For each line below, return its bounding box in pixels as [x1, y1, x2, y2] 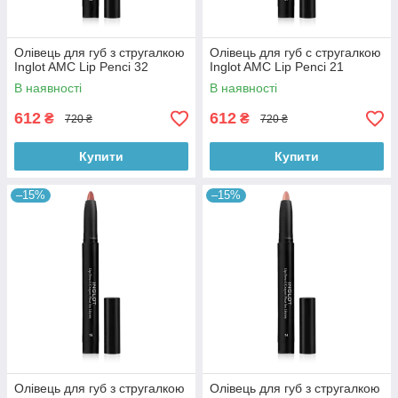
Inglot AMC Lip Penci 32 [14, 60, 148, 74]
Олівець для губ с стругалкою [210, 45, 381, 60]
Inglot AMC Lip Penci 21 [210, 60, 344, 74]
